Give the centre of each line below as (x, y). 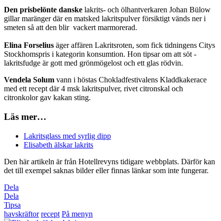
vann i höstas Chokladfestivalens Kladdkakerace (130, 80)
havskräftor (21, 214)
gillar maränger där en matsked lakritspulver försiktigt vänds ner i (105, 19)
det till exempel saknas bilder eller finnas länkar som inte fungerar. (106, 170)
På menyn (77, 214)
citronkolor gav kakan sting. (47, 98)
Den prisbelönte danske (43, 10)
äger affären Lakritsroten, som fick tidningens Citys (134, 45)
